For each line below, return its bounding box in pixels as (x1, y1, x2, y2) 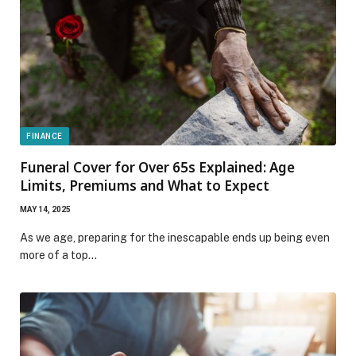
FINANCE (26, 132, 63, 141)
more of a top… (20, 249, 97, 261)
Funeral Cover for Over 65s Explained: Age (20, 158, 295, 176)
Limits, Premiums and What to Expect (20, 176, 269, 195)
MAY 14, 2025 (20, 205, 71, 214)
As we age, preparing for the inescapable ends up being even (20, 231, 330, 244)
